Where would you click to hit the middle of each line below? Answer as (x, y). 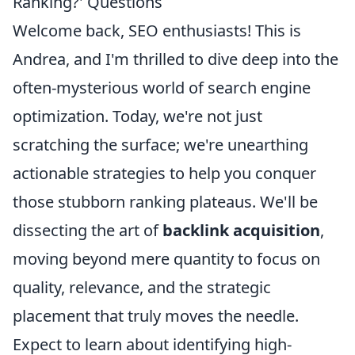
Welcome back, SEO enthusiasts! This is (157, 31)
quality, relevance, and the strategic (142, 288)
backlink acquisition (241, 231)
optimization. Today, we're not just (137, 116)
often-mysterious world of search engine (162, 88)
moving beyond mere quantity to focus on (166, 259)
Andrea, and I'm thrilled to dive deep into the (176, 59)
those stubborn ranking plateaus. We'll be (165, 202)
